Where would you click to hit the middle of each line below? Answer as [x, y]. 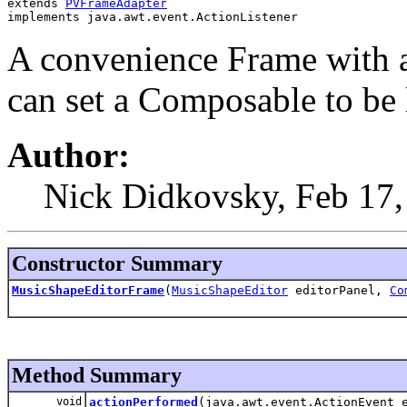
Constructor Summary [117, 263]
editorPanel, [339, 290]
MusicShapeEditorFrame [88, 290]
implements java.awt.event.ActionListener [153, 16]
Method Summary [97, 375]
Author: [69, 154]
